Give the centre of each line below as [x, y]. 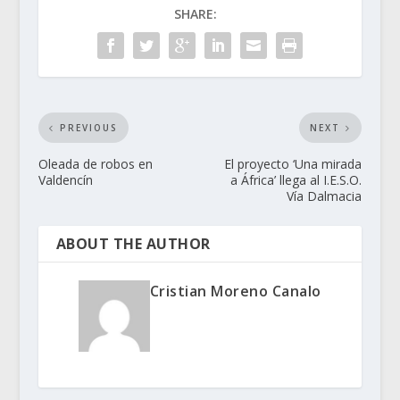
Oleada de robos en [95, 164]
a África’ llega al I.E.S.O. [296, 180]
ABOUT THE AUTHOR [133, 244]
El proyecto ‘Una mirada [293, 164]
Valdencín [65, 180]
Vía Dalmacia [325, 196]
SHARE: [195, 14]
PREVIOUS [88, 128]
